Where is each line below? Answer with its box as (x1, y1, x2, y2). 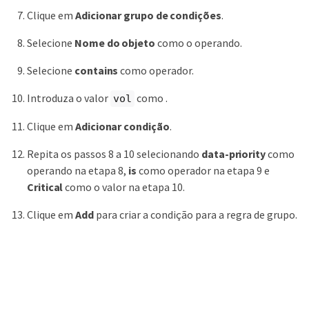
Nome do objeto (74, 35, 155, 50)
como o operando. (154, 35, 242, 50)
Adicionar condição (75, 119, 170, 134)
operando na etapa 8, (27, 163, 128, 178)
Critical (27, 180, 63, 195)
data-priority (201, 147, 266, 161)
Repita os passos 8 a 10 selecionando (27, 147, 201, 161)
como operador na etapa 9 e (136, 163, 270, 178)
